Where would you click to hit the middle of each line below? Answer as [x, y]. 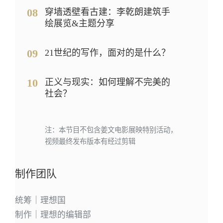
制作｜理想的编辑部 [53, 215]
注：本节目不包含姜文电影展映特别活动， [111, 130]
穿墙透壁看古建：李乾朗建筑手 [107, 12]
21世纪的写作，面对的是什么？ [107, 53]
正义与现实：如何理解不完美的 [107, 82]
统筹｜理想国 [40, 200]
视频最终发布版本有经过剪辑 [90, 141]
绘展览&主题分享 [79, 24]
